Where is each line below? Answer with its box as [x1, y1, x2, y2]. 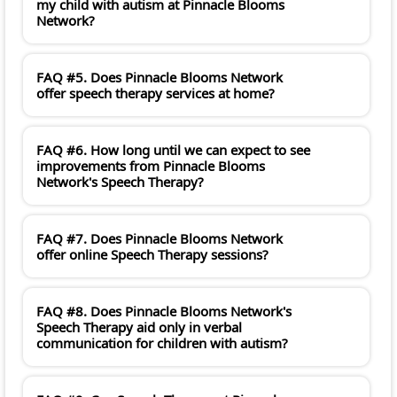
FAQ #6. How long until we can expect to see [36, 141, 310, 160]
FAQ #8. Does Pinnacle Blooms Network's [36, 302, 292, 321]
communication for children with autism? [36, 334, 288, 353]
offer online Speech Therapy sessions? [36, 245, 269, 264]
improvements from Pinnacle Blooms [36, 157, 265, 175]
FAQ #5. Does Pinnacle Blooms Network [36, 68, 283, 87]
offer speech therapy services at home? [36, 84, 275, 103]
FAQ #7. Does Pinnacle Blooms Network [36, 230, 283, 248]
